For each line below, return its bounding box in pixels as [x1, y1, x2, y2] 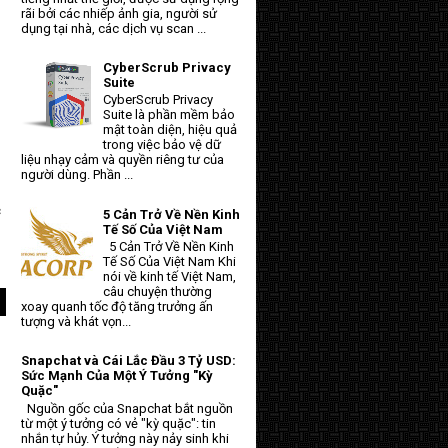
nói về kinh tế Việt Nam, [103, 269, 237, 285]
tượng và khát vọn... [21, 314, 131, 330]
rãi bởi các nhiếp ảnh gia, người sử [21, 5, 217, 21]
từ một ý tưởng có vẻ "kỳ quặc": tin [21, 416, 216, 432]
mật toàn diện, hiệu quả [103, 122, 238, 138]
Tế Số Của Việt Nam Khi [103, 254, 237, 270]
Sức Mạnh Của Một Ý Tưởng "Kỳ [21, 368, 213, 384]
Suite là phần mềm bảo [103, 107, 236, 123]
